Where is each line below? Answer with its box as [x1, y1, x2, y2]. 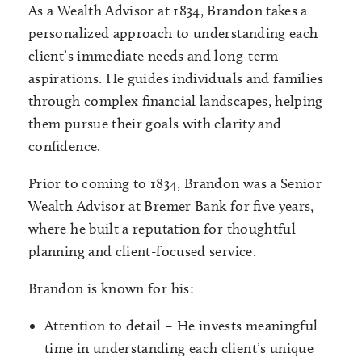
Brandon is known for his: [28, 280, 194, 297]
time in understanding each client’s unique [44, 339, 314, 357]
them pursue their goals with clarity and [28, 115, 282, 133]
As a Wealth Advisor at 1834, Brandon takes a [28, 2, 308, 19]
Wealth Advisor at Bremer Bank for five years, [28, 197, 314, 215]
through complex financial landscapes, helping [28, 92, 323, 110]
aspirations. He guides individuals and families [28, 69, 323, 87]
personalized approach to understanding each [28, 24, 318, 42]
